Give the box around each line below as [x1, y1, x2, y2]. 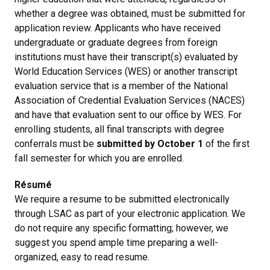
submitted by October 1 [96, 137, 203, 149]
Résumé [14, 178, 52, 190]
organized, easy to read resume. [14, 251, 149, 263]
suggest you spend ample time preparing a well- [14, 236, 218, 248]
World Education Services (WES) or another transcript [14, 65, 237, 77]
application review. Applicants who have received [14, 22, 221, 34]
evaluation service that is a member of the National [14, 80, 228, 92]
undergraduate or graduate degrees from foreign [14, 36, 218, 48]
